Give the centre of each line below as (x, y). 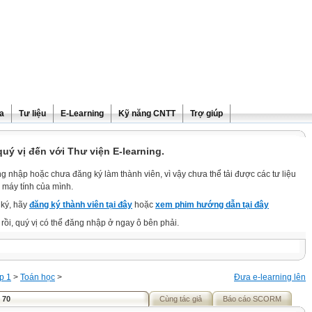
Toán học (38, 277)
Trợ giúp (206, 114)
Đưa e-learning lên (270, 277)
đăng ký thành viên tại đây (81, 205)
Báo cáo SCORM (252, 299)
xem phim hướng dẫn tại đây (212, 205)
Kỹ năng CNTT (147, 114)
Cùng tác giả (181, 299)
